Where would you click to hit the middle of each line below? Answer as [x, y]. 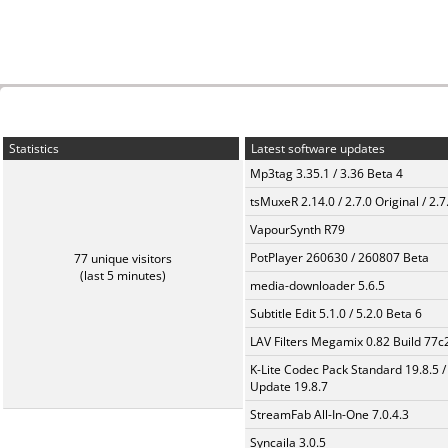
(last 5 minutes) [123, 275]
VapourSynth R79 [297, 229]
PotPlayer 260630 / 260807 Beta [339, 257]
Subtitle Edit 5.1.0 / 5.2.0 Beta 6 [336, 313]
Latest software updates [316, 148]
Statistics [32, 148]
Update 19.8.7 [289, 386]
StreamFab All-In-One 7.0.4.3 [329, 414]
